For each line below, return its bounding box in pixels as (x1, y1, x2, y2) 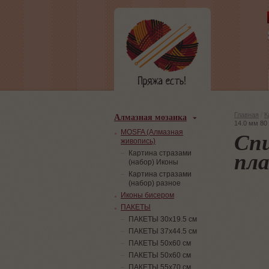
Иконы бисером (121, 191, 174, 199)
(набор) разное (128, 179, 181, 187)
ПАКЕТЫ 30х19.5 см (128, 215, 197, 223)
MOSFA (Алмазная (121, 128, 183, 136)
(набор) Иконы (128, 158, 178, 166)
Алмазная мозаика (114, 110, 187, 123)
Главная (234, 111, 259, 118)
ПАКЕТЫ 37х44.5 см (128, 227, 197, 235)
